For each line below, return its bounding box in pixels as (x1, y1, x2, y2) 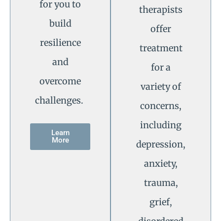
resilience (39, 37, 81, 49)
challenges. (35, 95, 85, 107)
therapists (139, 4, 183, 16)
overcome (39, 75, 81, 87)
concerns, (140, 100, 182, 112)
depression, (136, 139, 185, 150)
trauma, (144, 177, 178, 189)
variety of (141, 81, 181, 93)
